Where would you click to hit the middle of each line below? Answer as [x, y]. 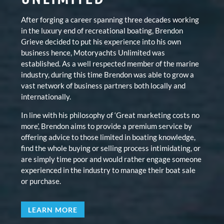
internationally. [46, 97]
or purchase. [41, 181]
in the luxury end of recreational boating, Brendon [102, 31]
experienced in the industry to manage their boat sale [108, 170]
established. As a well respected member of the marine [110, 64]
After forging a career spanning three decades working [110, 20]
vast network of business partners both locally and [103, 86]
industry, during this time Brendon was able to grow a [108, 75]
